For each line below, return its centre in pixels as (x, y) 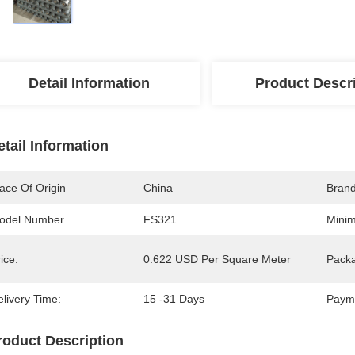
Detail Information (89, 83)
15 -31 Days (174, 299)
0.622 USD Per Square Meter (217, 259)
